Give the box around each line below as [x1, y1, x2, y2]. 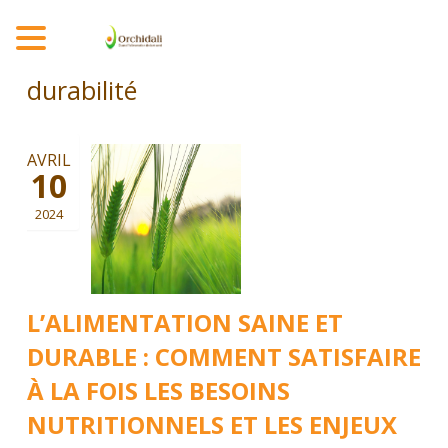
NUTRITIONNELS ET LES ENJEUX [26, 408, 397, 441]
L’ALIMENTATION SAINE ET [26, 306, 343, 339]
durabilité [26, 73, 137, 107]
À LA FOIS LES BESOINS [26, 374, 290, 407]
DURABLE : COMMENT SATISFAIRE [26, 340, 421, 373]
